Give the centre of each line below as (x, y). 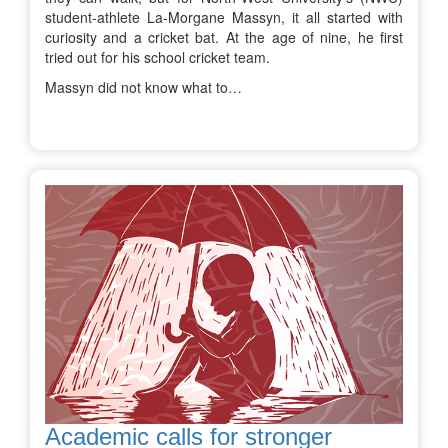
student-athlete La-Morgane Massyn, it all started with (224, 17)
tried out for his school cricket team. (157, 57)
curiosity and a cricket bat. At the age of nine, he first (224, 37)
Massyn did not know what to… (143, 87)
